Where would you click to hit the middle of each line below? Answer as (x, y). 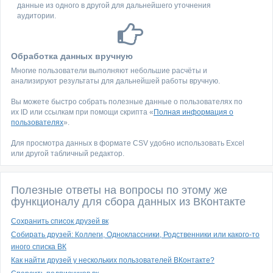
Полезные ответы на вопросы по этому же (119, 190)
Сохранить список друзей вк (60, 221)
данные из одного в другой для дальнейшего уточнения (114, 5)
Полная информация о (193, 112)
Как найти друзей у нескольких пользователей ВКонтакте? (113, 260)
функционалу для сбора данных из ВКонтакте (128, 202)
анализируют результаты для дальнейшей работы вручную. (115, 81)
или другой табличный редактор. (68, 154)
